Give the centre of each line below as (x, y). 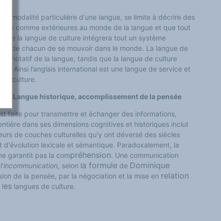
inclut (179, 124)
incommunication (31, 166)
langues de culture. (44, 186)
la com (59, 155)
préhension (91, 155)
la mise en (143, 176)
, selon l (70, 166)
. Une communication (145, 155)
